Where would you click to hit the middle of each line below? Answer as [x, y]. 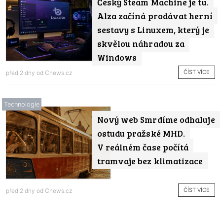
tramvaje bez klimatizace [150, 161]
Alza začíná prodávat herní [155, 16]
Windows [117, 57]
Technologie [22, 105]
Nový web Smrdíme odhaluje [156, 120]
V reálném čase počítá [143, 147]
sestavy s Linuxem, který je [153, 29]
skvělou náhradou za [141, 43]
